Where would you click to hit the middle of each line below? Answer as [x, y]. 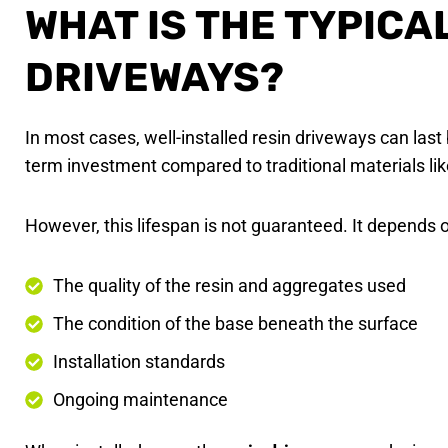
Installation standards [139, 361]
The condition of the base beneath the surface [236, 323]
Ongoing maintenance [141, 399]
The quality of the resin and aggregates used [230, 285]
